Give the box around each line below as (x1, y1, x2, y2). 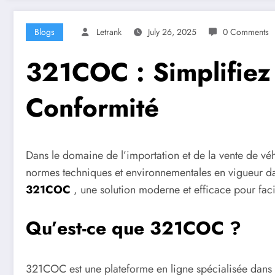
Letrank (96, 26, 122, 39)
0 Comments (223, 26, 269, 39)
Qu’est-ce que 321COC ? (26, 214, 241, 241)
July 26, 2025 (148, 26, 196, 39)
